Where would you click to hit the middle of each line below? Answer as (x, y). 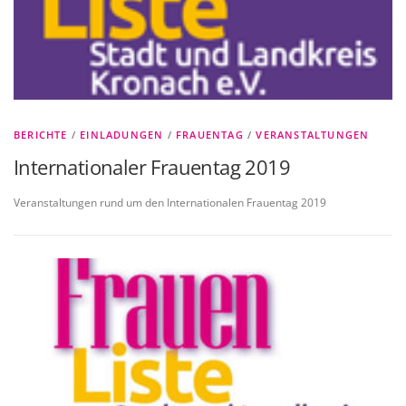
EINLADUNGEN (122, 135)
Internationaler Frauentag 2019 (152, 167)
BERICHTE (41, 135)
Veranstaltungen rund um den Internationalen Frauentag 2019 (171, 203)
